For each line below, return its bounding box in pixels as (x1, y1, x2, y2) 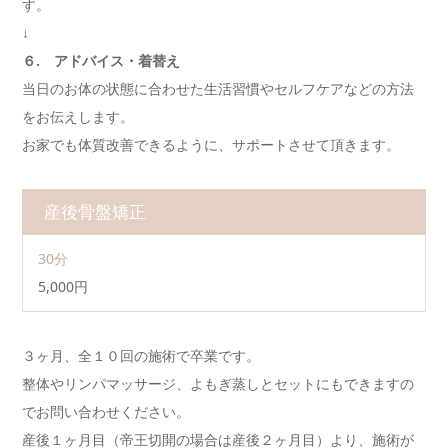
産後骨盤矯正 (44, 199, 146, 223)
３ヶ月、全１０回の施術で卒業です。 (22, 345, 260, 365)
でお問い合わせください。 (22, 401, 190, 421)
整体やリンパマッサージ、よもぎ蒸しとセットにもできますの (22, 373, 414, 393)
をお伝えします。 (22, 106, 134, 126)
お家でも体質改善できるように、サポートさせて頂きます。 (22, 134, 400, 154)
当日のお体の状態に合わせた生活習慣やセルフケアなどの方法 (22, 78, 414, 98)
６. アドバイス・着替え (22, 50, 180, 70)
